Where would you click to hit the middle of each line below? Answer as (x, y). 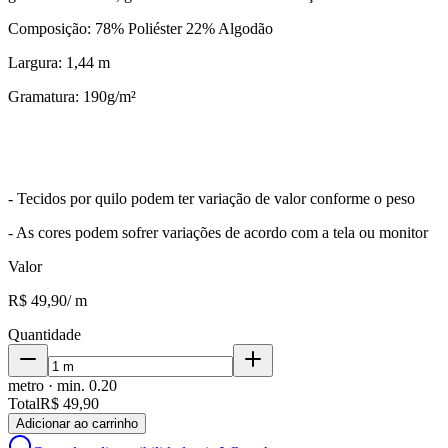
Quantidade (44, 334)
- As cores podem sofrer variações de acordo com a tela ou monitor (218, 232)
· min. (66, 385)
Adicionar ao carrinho (77, 423)
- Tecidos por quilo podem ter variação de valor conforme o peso (211, 198)
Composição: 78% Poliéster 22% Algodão (140, 28)
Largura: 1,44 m (59, 62)
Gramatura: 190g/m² (72, 96)
